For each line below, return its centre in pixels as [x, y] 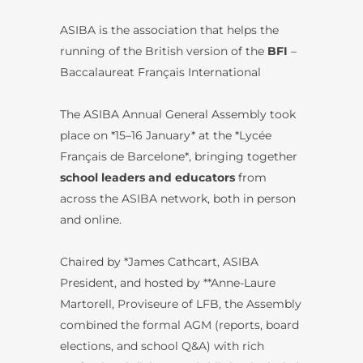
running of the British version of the [162, 51]
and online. [91, 219]
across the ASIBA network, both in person [178, 198]
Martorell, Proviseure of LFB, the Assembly [181, 303]
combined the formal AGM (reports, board [179, 325]
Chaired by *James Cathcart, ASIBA [159, 261]
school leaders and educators [147, 177]
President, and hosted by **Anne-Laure [168, 282]
